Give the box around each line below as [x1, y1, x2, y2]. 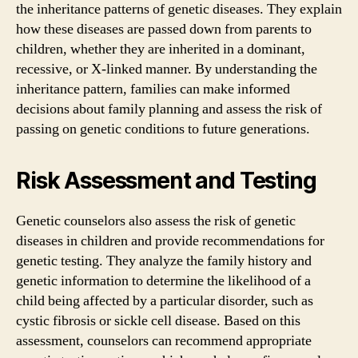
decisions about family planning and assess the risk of [16, 100, 322, 118]
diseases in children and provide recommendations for [16, 232, 324, 250]
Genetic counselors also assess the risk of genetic [16, 212, 296, 230]
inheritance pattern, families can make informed [16, 80, 290, 98]
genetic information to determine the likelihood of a [16, 272, 311, 290]
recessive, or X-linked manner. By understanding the [16, 60, 317, 78]
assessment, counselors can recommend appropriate [16, 332, 312, 350]
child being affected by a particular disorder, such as [16, 292, 313, 310]
